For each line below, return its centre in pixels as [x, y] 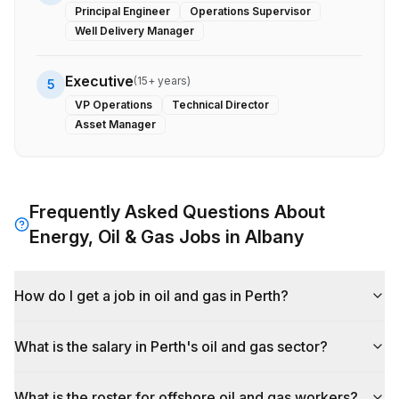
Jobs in [210, 237]
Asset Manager [115, 124]
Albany [275, 237]
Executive [99, 81]
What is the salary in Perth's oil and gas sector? [171, 346]
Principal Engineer [122, 11]
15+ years [162, 81]
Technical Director [220, 105]
